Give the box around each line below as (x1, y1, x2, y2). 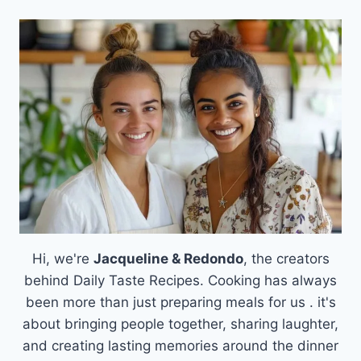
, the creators (243, 250, 330, 267)
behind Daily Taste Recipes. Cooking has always (24, 272, 337, 288)
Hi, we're (31, 250, 93, 267)
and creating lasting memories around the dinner (23, 337, 338, 354)
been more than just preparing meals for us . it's (25, 293, 336, 310)
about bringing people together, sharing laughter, (23, 315, 338, 332)
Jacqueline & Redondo (93, 250, 243, 267)
